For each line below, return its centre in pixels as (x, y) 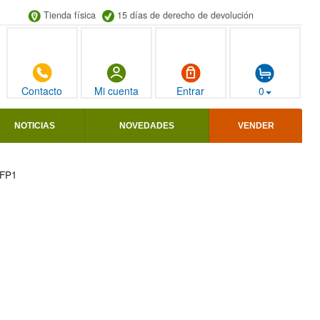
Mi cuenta (116, 91)
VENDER (256, 126)
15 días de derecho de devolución (185, 15)
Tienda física (69, 15)
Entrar (191, 91)
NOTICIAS (35, 126)
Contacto (42, 91)
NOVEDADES (147, 126)
